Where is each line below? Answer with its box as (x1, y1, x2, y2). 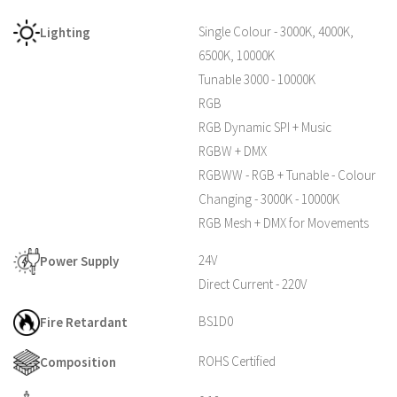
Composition (40, 354, 116, 370)
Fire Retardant (40, 314, 128, 331)
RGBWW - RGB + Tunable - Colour (198, 166, 376, 183)
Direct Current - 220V (198, 275, 307, 292)
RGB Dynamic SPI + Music (198, 118, 331, 136)
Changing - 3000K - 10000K (198, 190, 339, 207)
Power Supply (40, 253, 119, 269)
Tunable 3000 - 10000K (198, 70, 315, 88)
